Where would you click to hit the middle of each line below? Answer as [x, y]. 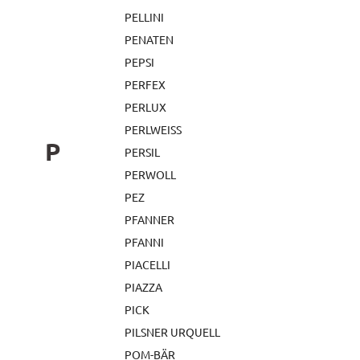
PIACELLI [147, 264]
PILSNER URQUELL [172, 332]
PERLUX [145, 107]
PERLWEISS [153, 129]
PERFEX [145, 84]
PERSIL [142, 152]
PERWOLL [150, 174]
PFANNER [149, 219]
